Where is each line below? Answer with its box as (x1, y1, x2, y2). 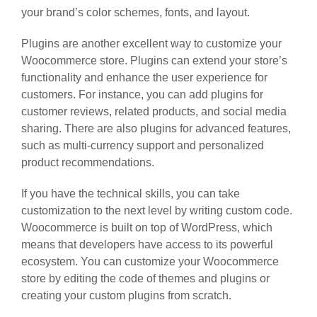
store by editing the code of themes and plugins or (21, 272, 270, 284)
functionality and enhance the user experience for (21, 71, 267, 83)
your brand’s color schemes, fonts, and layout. (21, 6, 250, 18)
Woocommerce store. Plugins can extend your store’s (21, 54, 287, 67)
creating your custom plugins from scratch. (21, 289, 231, 301)
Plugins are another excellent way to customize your (21, 37, 282, 50)
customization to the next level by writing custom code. (21, 204, 292, 217)
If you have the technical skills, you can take (21, 187, 240, 200)
